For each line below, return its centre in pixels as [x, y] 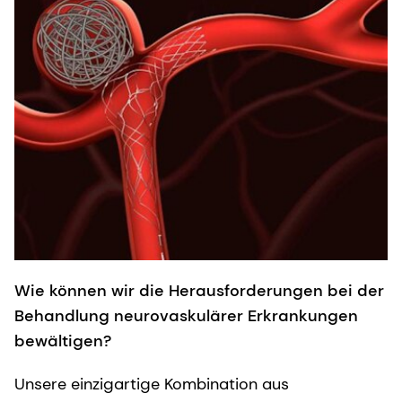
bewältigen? [67, 341]
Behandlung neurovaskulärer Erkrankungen [186, 315]
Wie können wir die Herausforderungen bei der [199, 290]
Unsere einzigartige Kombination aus [152, 384]
